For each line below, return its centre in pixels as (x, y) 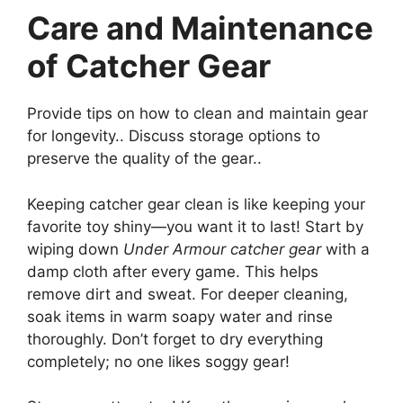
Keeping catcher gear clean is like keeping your (196, 204)
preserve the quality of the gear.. (144, 159)
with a (345, 249)
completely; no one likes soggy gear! (158, 361)
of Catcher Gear (149, 66)
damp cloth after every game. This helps (173, 271)
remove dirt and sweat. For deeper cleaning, (188, 294)
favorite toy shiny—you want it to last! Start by (195, 226)
